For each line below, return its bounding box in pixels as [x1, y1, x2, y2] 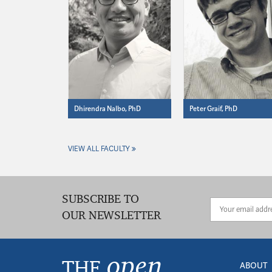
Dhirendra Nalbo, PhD [74, 104, 141, 113]
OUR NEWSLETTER [62, 207, 161, 222]
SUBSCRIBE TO [62, 191, 139, 206]
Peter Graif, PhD [189, 104, 237, 113]
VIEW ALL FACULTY [68, 143, 130, 153]
